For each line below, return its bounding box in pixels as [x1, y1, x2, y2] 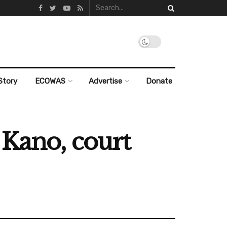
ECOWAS [34, 77, 65, 86]
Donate [145, 77, 172, 86]
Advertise [89, 77, 123, 86]
